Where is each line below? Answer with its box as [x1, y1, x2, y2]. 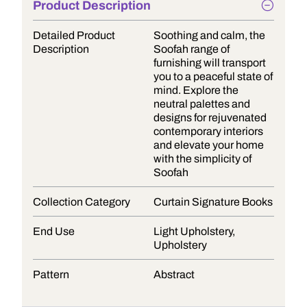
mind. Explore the [153, 84, 238, 96]
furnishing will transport [153, 57, 266, 69]
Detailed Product [33, 29, 115, 41]
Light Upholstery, [153, 225, 235, 237]
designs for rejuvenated [153, 112, 267, 123]
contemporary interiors [153, 125, 263, 137]
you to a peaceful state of [153, 71, 273, 82]
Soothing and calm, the [153, 29, 265, 41]
